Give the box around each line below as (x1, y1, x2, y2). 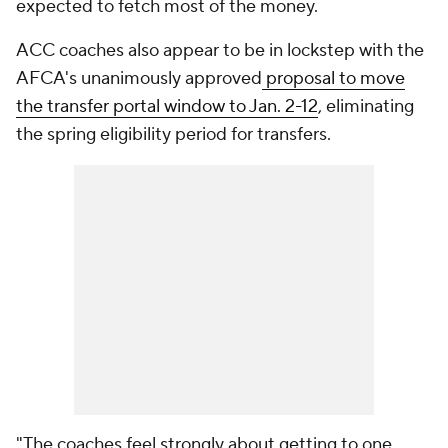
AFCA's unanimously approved (16, 67, 262, 90)
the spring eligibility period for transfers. (16, 123, 331, 146)
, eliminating (318, 95, 414, 118)
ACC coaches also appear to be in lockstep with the (16, 39, 424, 62)
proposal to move (262, 67, 405, 90)
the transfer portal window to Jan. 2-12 (16, 95, 318, 118)
